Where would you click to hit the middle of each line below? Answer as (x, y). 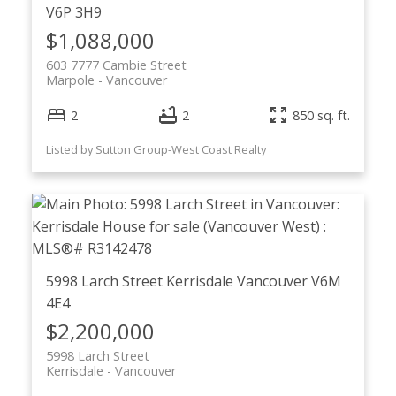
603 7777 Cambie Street (116, 65)
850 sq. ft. (322, 115)
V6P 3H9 (73, 13)
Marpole (70, 80)
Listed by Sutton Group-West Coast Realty (156, 150)
